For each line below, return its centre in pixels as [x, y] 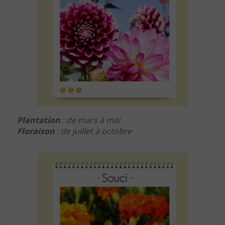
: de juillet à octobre [93, 131]
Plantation [39, 120]
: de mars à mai [90, 120]
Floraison [36, 131]
